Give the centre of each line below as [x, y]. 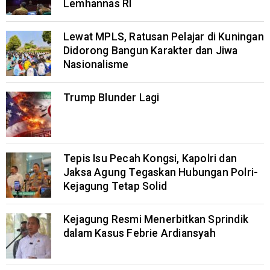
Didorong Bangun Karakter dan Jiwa [151, 51]
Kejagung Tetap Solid [115, 186]
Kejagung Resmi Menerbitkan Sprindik [156, 219]
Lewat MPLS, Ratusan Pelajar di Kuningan [164, 37]
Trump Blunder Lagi [111, 98]
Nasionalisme [96, 64]
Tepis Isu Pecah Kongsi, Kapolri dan [150, 159]
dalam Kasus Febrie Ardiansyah [140, 233]
